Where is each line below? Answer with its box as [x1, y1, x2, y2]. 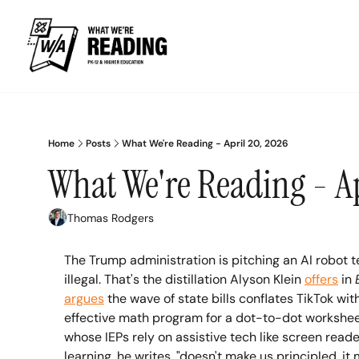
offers [305, 271, 338, 288]
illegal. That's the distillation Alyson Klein [64, 271, 305, 288]
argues [64, 290, 104, 307]
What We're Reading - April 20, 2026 [122, 137, 288, 150]
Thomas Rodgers [67, 210, 154, 225]
